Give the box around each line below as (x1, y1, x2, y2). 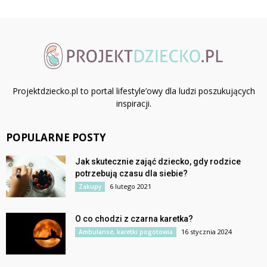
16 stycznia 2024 (181, 226, 232, 236)
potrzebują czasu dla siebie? (75, 168, 188, 178)
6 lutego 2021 (110, 181, 151, 191)
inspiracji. (116, 97, 151, 109)
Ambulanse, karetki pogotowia (79, 227, 173, 236)
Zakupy (79, 182, 101, 191)
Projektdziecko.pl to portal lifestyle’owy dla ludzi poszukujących (12, 85, 255, 97)
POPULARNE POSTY (6, 130, 106, 144)
